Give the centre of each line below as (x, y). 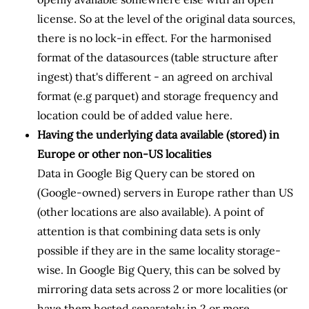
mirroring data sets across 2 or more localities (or (162, 289)
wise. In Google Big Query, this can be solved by (159, 269)
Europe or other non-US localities (124, 153)
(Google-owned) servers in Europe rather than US (165, 192)
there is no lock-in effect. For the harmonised (154, 38)
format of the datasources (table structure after (158, 57)
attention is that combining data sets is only (149, 231)
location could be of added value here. (135, 115)
